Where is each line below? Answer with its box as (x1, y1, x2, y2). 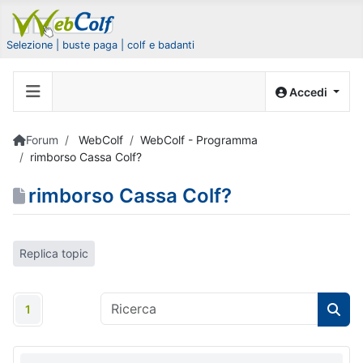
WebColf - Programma (140, 133, 258, 147)
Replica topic (19, 246, 88, 261)
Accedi (289, 84, 328, 99)
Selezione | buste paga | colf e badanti (6, 39, 194, 51)
